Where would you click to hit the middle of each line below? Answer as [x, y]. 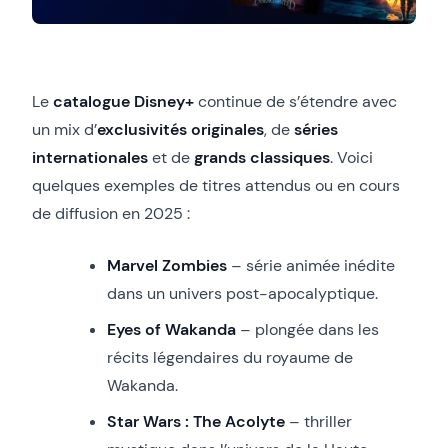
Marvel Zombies [167, 265]
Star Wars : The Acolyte [196, 421]
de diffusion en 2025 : [111, 213]
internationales [90, 157]
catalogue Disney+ [123, 101]
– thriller [318, 421]
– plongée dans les [307, 329]
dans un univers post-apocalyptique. [242, 293]
